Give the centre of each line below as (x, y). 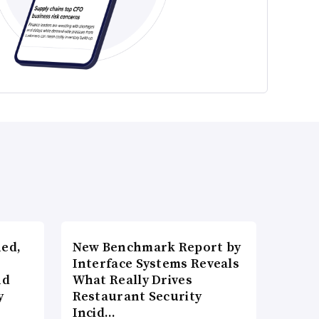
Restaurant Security (137, 296)
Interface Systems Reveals (156, 263)
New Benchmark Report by (157, 247)
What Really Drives (132, 280)
